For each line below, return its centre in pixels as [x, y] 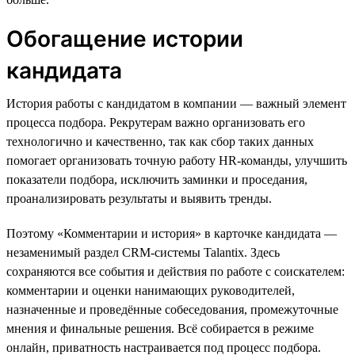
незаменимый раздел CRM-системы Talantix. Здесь [143, 252]
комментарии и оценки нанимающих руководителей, [151, 290]
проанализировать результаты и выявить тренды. [139, 198]
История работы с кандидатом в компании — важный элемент [176, 103]
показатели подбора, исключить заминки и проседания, [157, 179]
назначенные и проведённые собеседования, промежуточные [172, 309]
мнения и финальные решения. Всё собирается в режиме [160, 328]
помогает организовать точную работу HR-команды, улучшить [177, 160]
